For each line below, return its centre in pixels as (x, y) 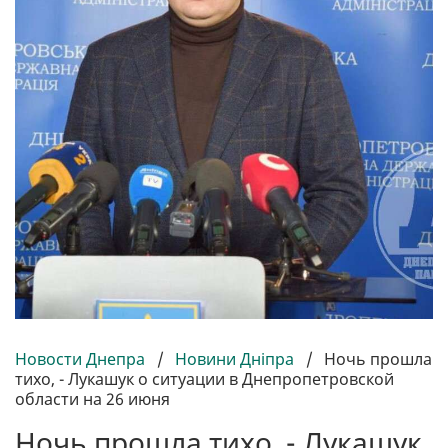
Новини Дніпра (234, 359)
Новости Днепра (82, 359)
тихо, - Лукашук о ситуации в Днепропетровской (204, 379)
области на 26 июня (92, 399)
